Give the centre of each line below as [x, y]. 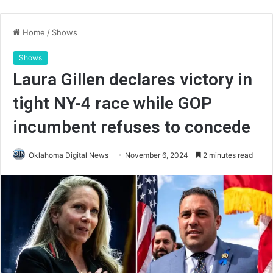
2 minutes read [227, 155]
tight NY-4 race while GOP [112, 103]
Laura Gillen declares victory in [133, 80]
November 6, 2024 [157, 155]
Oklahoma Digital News [69, 155]
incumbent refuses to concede [132, 127]
